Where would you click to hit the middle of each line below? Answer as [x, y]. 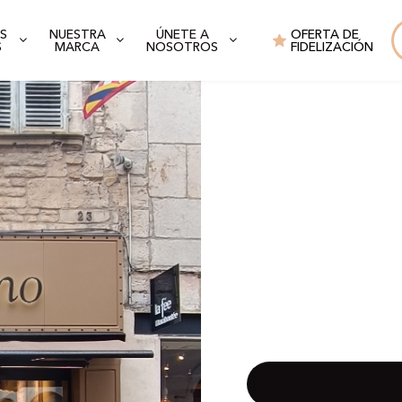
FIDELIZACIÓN [332, 48]
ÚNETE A [182, 35]
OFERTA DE [324, 35]
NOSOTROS [183, 47]
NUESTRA [77, 35]
